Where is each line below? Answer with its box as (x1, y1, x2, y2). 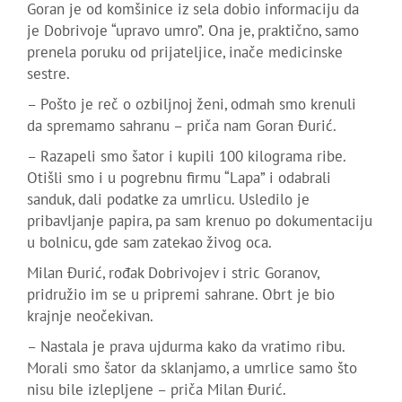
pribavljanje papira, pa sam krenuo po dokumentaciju (27, 213, 372, 232)
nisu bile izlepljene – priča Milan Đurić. (27, 381, 286, 400)
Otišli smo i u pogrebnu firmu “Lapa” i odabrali (27, 170, 331, 188)
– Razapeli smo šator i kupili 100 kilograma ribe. (27, 148, 345, 167)
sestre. (27, 66, 70, 84)
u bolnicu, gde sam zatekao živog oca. (27, 234, 272, 253)
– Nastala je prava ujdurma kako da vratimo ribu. (27, 338, 345, 357)
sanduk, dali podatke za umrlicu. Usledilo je (27, 191, 310, 210)
